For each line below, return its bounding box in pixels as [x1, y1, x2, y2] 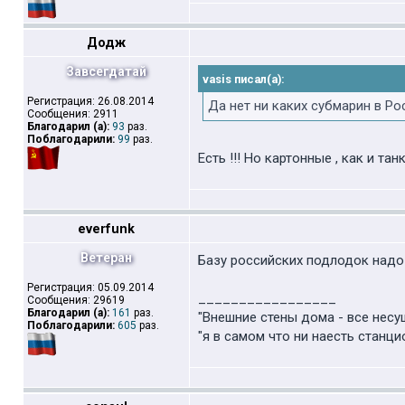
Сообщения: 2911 [27, 108, 118, 120]
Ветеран [80, 250, 132, 265]
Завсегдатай [66, 64, 146, 79]
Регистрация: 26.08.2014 [27, 95, 154, 108]
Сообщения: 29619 [27, 294, 125, 306]
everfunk [78, 221, 135, 237]
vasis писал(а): [202, 72, 285, 86]
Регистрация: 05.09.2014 [27, 281, 154, 294]
